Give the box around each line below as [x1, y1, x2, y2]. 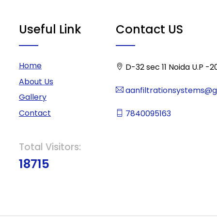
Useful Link [19, 21, 81, 37]
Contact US [116, 21, 183, 37]
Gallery [19, 92, 46, 103]
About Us [19, 76, 53, 87]
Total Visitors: [19, 140, 81, 154]
